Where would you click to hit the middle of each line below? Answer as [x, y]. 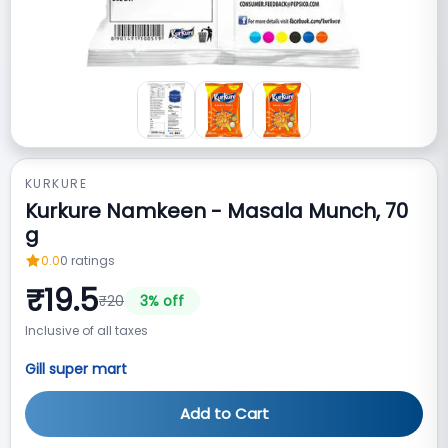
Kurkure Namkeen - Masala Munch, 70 [216, 211]
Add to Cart [224, 413]
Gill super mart [76, 369]
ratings [93, 260]
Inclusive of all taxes [86, 330]
